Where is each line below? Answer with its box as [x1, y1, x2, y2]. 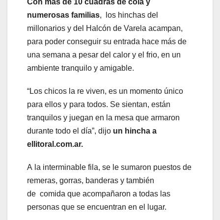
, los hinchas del [100, 11, 158, 20]
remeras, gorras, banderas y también [27, 176, 154, 185]
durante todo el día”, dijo [27, 127, 111, 136]
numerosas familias [27, 11, 100, 20]
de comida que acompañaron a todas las [27, 190, 170, 198]
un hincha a [111, 127, 157, 136]
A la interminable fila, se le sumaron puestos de [27, 163, 192, 172]
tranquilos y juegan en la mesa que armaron [27, 113, 180, 122]
